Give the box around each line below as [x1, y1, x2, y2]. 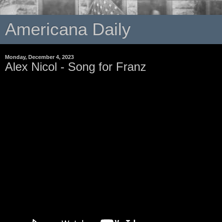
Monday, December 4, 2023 [5, 54, 74, 60]
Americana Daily [5, 20, 131, 39]
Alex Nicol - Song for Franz [5, 60, 146, 73]
